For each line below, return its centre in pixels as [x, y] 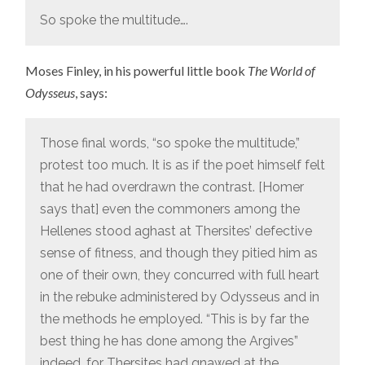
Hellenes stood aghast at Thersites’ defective [176, 231]
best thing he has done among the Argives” [169, 341]
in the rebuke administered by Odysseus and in [179, 297]
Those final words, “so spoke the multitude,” [169, 143]
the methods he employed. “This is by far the [174, 319]
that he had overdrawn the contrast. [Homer [172, 187]
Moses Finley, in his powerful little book [137, 71]
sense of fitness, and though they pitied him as [178, 253]
